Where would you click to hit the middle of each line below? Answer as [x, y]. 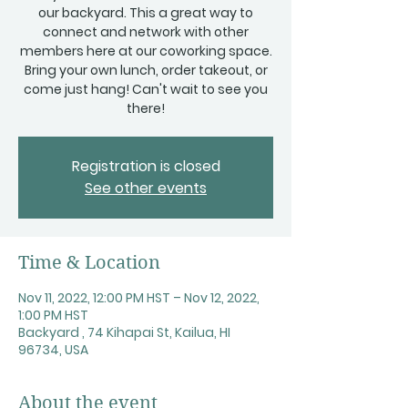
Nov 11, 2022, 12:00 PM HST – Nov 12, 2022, [139, 298]
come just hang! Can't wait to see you [146, 89]
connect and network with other [146, 32]
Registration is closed [146, 166]
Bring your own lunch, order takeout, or [146, 70]
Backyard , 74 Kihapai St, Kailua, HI [124, 332]
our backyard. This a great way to [146, 13]
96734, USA [53, 350]
